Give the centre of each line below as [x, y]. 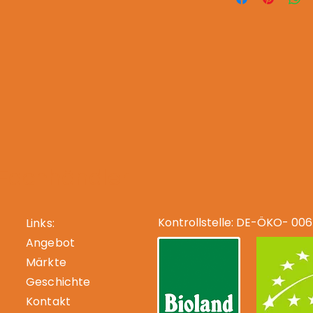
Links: [40, 223]
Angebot [51, 243]
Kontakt [49, 301]
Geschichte [58, 282]
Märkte [46, 262]
